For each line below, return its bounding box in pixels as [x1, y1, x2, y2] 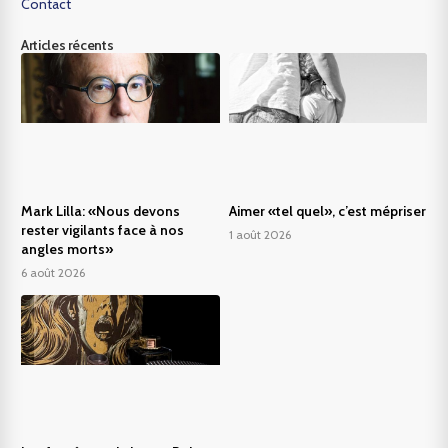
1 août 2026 [228, 226, 291, 242]
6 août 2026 [21, 264, 86, 280]
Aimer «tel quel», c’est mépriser [228, 201, 426, 220]
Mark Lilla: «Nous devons [21, 201, 181, 220]
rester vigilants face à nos [21, 220, 185, 239]
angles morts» [21, 239, 114, 258]
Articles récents [21, 36, 114, 55]
